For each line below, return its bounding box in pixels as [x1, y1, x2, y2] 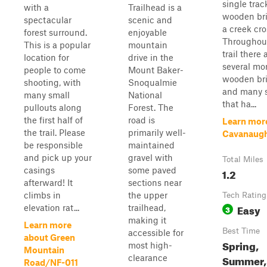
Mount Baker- [128, 64, 184, 75]
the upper [128, 190, 167, 200]
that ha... [222, 98, 256, 109]
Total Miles [222, 154, 263, 164]
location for [24, 52, 69, 63]
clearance [128, 252, 167, 263]
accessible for [128, 227, 184, 238]
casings [24, 164, 55, 175]
